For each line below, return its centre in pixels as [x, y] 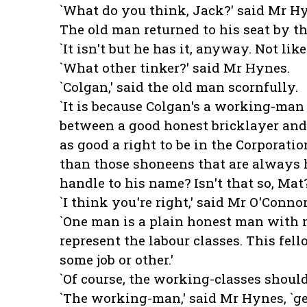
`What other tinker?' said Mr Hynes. [175, 68]
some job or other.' [116, 260]
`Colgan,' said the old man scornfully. [179, 87]
